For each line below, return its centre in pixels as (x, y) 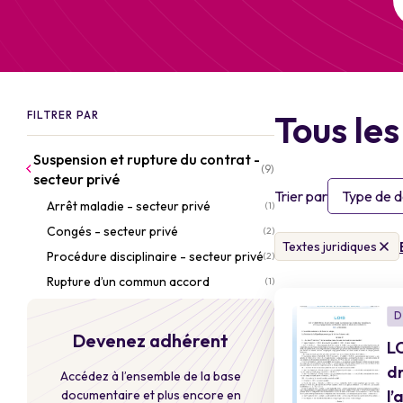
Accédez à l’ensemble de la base (151, 376)
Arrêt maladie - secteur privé (129, 206)
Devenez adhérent (151, 340)
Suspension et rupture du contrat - (147, 159)
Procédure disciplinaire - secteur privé (155, 256)
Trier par (301, 196)
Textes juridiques (330, 246)
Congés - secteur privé (112, 231)
